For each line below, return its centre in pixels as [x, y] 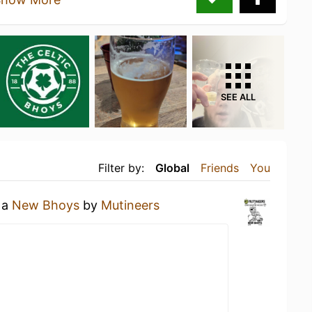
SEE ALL [238, 97]
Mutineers [130, 205]
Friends [220, 167]
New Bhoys [46, 205]
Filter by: [121, 167]
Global [172, 167]
